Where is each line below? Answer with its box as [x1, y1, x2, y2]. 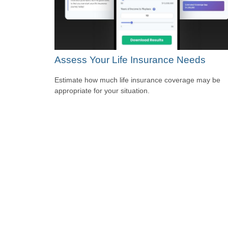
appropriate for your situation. [54, 87, 150, 95]
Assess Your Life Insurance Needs [54, 54, 206, 65]
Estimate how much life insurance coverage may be [54, 76, 220, 84]
